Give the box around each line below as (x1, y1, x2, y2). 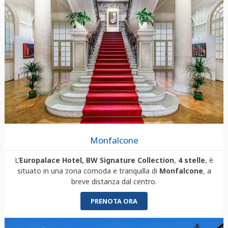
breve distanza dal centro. (71, 177, 157, 187)
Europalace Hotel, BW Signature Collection (19, 155, 174, 165)
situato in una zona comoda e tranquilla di (17, 166, 159, 176)
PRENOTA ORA (91, 196, 137, 206)
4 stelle (178, 155, 205, 165)
